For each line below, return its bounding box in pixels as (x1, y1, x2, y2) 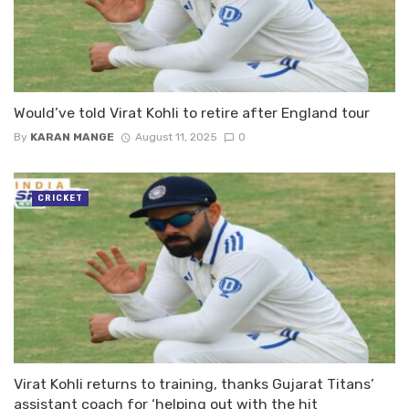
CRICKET (37, 194, 83, 204)
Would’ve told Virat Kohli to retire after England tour (14, 104, 370, 122)
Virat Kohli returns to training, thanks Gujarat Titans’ (14, 375, 374, 393)
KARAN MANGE (30, 131, 114, 144)
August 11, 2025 (134, 131, 217, 144)
